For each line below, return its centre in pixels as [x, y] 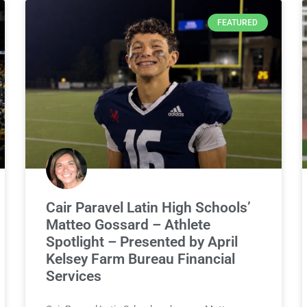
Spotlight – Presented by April [142, 242]
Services [74, 277]
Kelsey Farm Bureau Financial [141, 259]
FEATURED [238, 23]
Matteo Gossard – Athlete [128, 225]
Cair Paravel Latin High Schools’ [149, 208]
